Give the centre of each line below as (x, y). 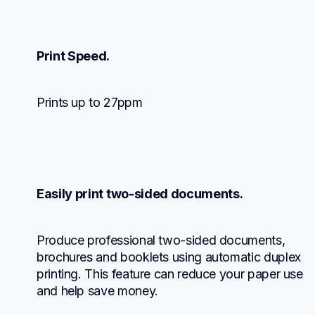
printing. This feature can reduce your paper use (170, 274)
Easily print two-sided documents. (140, 193)
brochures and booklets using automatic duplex (169, 257)
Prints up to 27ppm (90, 102)
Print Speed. (73, 56)
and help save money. (97, 290)
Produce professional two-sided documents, (161, 240)
